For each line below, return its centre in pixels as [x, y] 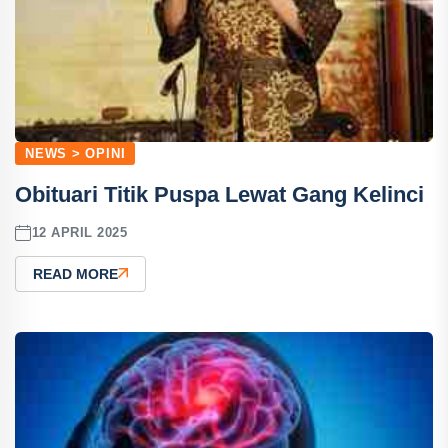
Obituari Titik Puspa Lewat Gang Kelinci [219, 194]
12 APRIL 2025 [79, 233]
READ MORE [75, 273]
